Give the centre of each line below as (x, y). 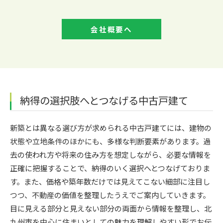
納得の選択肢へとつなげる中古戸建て (104, 100)
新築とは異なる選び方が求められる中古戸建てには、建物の (111, 127)
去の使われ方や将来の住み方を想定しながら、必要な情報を (111, 154)
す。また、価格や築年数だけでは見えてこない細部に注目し (110, 181)
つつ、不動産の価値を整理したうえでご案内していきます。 (110, 195)
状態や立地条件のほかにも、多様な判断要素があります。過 (110, 141)
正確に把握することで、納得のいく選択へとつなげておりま (110, 168)
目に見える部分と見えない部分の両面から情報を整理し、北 (111, 208)
